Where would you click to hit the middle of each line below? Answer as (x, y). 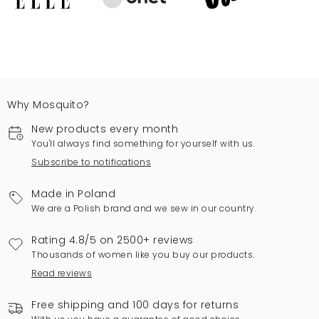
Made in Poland (73, 193)
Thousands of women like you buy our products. (143, 254)
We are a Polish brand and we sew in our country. (144, 208)
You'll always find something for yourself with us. (143, 143)
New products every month (105, 129)
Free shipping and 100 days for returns (135, 304)
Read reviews (62, 273)
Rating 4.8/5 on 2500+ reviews (113, 240)
